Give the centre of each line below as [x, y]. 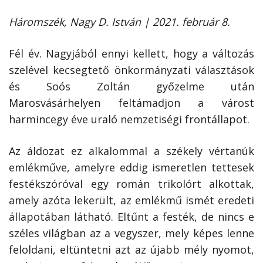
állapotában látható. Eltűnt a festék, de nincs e [131, 217]
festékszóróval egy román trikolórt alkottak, [131, 184]
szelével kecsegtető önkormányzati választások [131, 70]
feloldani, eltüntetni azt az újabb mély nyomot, [131, 250]
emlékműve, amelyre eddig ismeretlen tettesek [131, 168]
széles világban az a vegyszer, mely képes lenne [131, 233]
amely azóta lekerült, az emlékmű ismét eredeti [131, 200]
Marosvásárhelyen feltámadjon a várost [131, 103]
